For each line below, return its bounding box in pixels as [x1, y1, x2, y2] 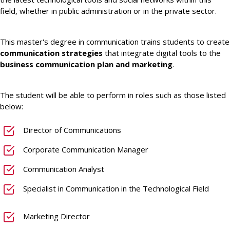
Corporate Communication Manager [23, 144, 148, 155]
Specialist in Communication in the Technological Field [23, 183, 209, 194]
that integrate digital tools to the [105, 47, 221, 58]
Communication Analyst [23, 163, 104, 174]
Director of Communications [23, 124, 121, 135]
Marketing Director [23, 210, 90, 221]
